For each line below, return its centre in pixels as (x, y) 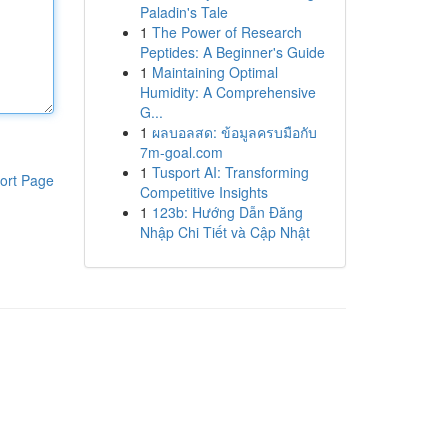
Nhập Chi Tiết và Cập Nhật (224, 232)
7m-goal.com (181, 152)
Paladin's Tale (183, 12)
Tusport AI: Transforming (230, 172)
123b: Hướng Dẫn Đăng (227, 212)
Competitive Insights (203, 192)
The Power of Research (226, 32)
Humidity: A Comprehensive (227, 92)
